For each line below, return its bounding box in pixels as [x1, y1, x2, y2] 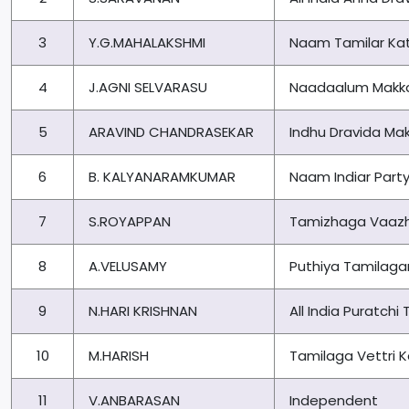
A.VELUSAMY [89, 257, 167, 277]
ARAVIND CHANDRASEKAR [89, 122, 254, 142]
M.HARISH [89, 346, 149, 366]
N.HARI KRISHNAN [89, 301, 197, 321]
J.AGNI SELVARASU [89, 78, 207, 98]
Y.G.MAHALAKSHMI [89, 33, 205, 53]
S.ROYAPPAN [89, 212, 171, 232]
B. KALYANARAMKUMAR [89, 167, 236, 187]
